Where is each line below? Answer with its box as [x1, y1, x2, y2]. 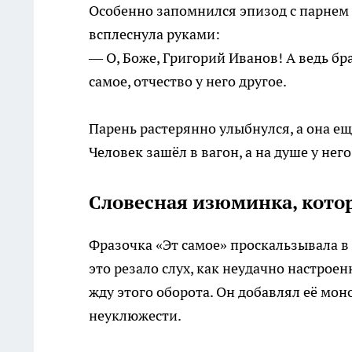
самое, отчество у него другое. [89, 72, 287, 91]
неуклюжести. [89, 306, 181, 325]
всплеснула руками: [89, 25, 220, 44]
